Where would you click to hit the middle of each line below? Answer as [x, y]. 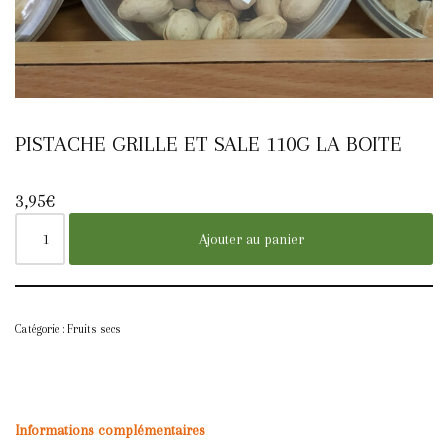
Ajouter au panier [251, 238]
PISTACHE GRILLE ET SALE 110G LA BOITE [208, 143]
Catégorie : [41, 328]
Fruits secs [94, 328]
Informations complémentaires [110, 430]
